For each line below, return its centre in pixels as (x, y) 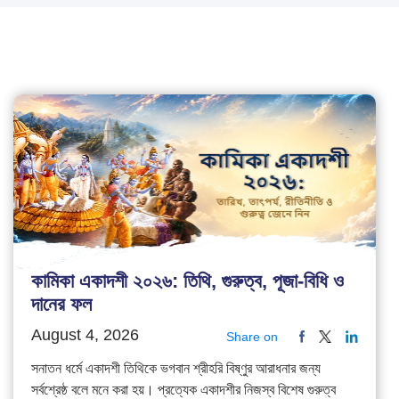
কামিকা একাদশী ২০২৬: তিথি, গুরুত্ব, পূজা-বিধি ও (187, 281)
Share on (252, 336)
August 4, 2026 (85, 334)
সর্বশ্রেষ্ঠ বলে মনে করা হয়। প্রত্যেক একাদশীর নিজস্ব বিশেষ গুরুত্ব (183, 389)
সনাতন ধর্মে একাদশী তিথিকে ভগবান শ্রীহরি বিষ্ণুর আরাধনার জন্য (176, 368)
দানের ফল (61, 304)
